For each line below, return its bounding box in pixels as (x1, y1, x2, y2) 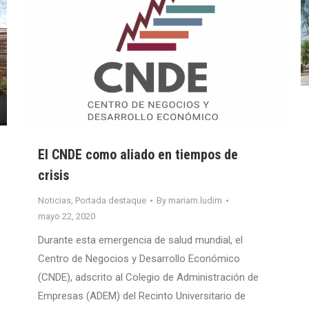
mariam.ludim (168, 195, 222, 206)
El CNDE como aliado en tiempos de (38, 146, 238, 163)
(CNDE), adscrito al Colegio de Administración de (38, 271, 259, 284)
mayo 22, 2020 (38, 211, 95, 222)
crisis (38, 167, 69, 184)
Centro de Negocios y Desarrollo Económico (38, 252, 240, 266)
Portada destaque (75, 195, 146, 206)
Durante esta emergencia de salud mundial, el (38, 234, 243, 247)
